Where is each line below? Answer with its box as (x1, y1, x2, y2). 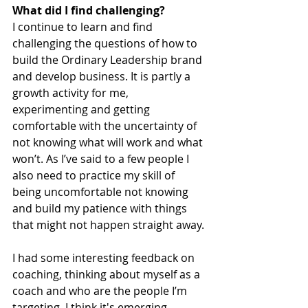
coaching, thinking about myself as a (12, 267, 203, 282)
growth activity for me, (12, 85, 131, 100)
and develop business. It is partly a (12, 69, 193, 84)
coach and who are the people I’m (12, 283, 190, 298)
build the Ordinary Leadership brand (12, 52, 205, 67)
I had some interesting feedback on (12, 250, 197, 265)
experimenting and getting (12, 102, 153, 117)
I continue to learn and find (12, 19, 155, 34)
